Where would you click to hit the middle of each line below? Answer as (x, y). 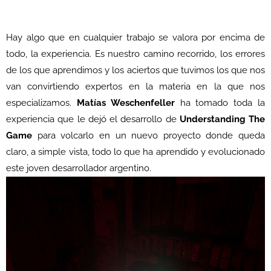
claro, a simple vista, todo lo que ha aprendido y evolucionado (135, 152)
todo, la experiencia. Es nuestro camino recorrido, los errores (135, 54)
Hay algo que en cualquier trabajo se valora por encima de (135, 38)
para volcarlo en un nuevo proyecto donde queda (149, 136)
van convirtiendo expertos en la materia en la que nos (135, 87)
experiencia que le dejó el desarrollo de (93, 119)
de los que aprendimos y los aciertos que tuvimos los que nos (135, 70)
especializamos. (41, 103)
